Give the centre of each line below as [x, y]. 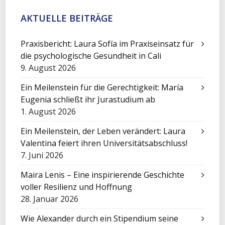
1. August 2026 [48, 111]
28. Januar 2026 [50, 199]
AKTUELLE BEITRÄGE [67, 18]
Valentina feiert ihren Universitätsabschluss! [104, 143]
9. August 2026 [48, 68]
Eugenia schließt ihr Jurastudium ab [88, 99]
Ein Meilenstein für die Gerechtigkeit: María [102, 87]
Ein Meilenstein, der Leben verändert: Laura [103, 131]
